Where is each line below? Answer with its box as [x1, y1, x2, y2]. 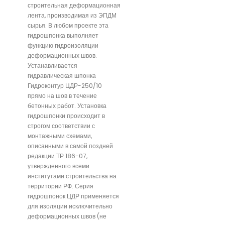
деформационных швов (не [28, 211, 106, 220]
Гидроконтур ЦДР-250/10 [28, 81, 102, 90]
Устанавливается [28, 61, 77, 70]
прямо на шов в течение [28, 91, 97, 100]
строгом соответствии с [28, 121, 95, 130]
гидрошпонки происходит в [28, 111, 105, 120]
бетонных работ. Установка [28, 101, 106, 110]
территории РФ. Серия [28, 181, 93, 190]
